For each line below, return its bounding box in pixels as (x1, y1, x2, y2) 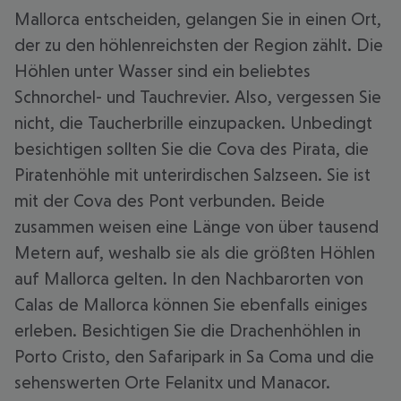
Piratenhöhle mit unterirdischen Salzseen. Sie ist (14, 165, 371, 184)
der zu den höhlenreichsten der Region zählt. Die (14, 35, 383, 55)
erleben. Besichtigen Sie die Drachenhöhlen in (14, 320, 361, 340)
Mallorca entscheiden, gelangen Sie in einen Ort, (14, 9, 381, 29)
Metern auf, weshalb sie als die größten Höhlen (14, 243, 375, 262)
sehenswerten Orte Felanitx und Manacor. (14, 372, 330, 392)
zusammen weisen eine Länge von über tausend (14, 217, 379, 236)
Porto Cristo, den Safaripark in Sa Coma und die (14, 346, 374, 366)
